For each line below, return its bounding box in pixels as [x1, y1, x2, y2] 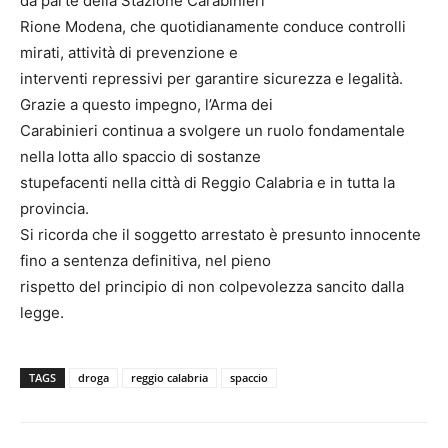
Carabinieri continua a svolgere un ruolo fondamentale [20, 120, 405, 140]
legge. [20, 302, 64, 322]
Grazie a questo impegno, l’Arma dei [20, 94, 273, 114]
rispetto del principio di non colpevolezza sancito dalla [20, 276, 404, 296]
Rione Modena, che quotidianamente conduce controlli [20, 16, 406, 36]
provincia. [20, 198, 89, 218]
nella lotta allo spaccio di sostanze [20, 146, 261, 166]
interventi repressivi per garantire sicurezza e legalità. [20, 68, 403, 88]
